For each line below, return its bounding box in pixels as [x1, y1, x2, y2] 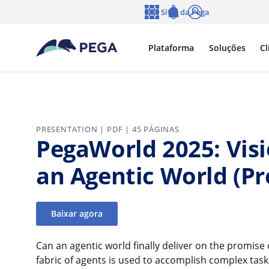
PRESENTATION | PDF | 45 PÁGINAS [36, 123, 180, 134]
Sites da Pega [160, 7, 210, 17]
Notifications [165, 18, 214, 29]
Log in [187, 18, 210, 29]
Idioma [144, 18, 171, 29]
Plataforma [148, 41, 194, 53]
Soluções [208, 41, 246, 53]
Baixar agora [50, 207, 103, 219]
